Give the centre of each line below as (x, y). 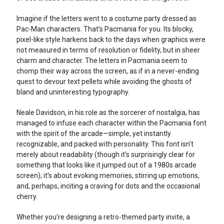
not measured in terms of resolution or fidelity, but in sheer (108, 50)
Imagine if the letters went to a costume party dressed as (106, 19)
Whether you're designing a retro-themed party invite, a (103, 217)
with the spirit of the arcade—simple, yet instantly (93, 134)
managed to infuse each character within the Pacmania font (111, 123)
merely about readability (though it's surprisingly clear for (105, 155)
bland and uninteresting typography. (73, 92)
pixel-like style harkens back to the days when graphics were (111, 40)
